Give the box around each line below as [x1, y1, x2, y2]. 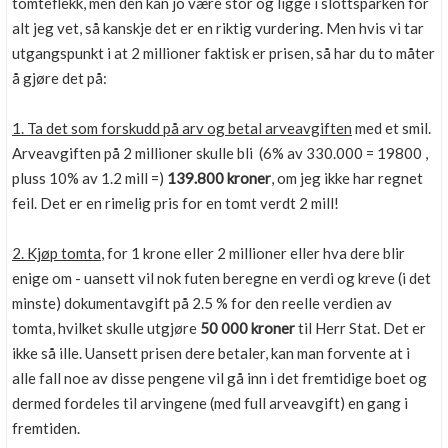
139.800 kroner [167, 169, 271, 187]
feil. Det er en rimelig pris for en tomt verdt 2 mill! [12, 194, 339, 212]
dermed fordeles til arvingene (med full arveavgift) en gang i [12, 394, 408, 412]
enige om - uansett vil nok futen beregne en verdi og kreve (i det [12, 269, 431, 287]
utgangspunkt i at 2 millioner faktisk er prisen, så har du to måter [12, 44, 435, 62]
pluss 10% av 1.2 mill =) [12, 169, 167, 187]
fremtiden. [12, 419, 80, 437]
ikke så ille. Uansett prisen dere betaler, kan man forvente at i [12, 344, 410, 362]
